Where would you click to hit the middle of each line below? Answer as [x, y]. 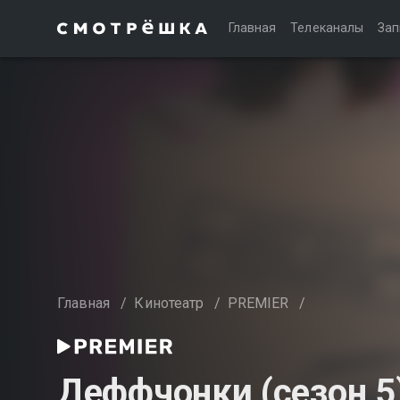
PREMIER [258, 303]
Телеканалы [327, 28]
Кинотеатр [169, 303]
